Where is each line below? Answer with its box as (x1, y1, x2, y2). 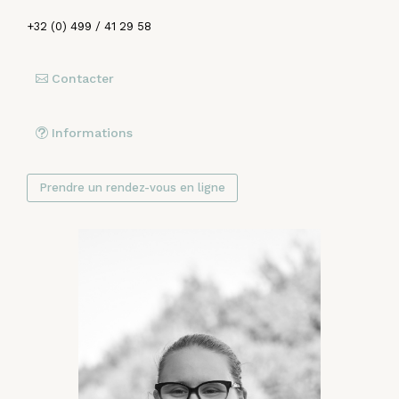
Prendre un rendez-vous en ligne (39, 181, 225, 195)
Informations (52, 125, 133, 140)
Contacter (52, 70, 114, 85)
